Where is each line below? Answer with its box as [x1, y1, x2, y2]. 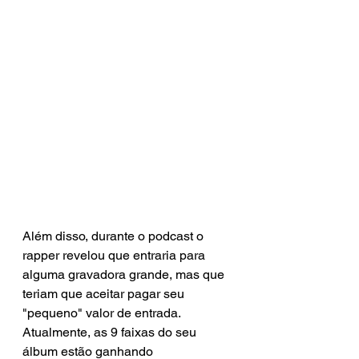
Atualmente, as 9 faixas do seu [22, 324, 200, 340]
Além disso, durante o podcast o [22, 228, 207, 244]
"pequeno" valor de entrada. [22, 305, 184, 321]
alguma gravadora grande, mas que [22, 266, 228, 282]
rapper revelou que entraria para [22, 247, 208, 263]
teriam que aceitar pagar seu [22, 285, 188, 301]
